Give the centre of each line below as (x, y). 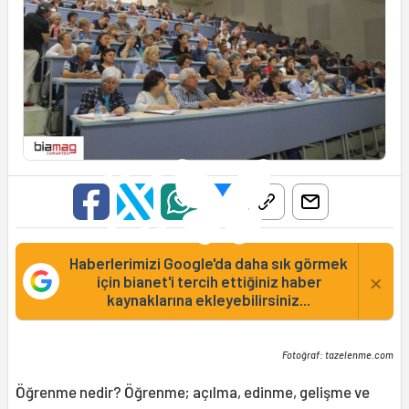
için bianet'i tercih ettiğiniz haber (209, 282)
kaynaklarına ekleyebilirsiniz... (209, 300)
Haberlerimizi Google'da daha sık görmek (209, 263)
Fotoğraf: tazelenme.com (338, 355)
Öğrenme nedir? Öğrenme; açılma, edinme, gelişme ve (193, 392)
